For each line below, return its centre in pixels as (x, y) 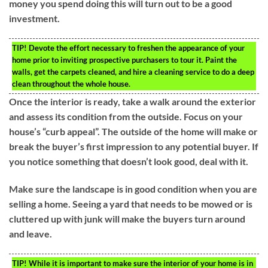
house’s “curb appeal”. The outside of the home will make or (133, 132)
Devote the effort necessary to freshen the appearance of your (136, 48)
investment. (34, 19)
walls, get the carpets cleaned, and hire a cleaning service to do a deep (133, 72)
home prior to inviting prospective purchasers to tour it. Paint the (124, 60)
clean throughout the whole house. (71, 84)
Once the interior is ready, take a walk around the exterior (133, 102)
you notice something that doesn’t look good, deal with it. (129, 162)
